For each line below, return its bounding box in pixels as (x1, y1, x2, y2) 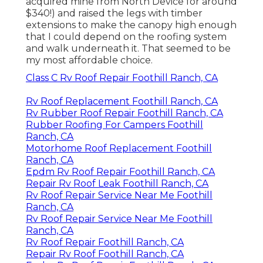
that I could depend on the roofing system (26, 31, 227, 43)
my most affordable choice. (26, 55, 153, 66)
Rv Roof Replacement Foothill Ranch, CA (26, 96, 218, 107)
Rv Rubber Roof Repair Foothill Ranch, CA (26, 107, 223, 119)
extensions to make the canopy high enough (26, 19, 237, 31)
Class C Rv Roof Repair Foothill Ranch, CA (26, 72, 218, 84)
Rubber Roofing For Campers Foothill (26, 119, 203, 131)
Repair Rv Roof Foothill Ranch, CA (26, 248, 184, 260)
